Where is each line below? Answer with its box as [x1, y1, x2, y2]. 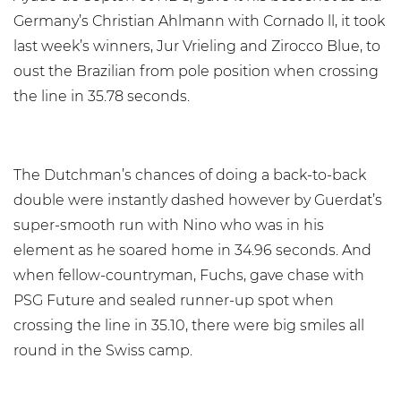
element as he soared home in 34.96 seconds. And [13, 242, 371, 259]
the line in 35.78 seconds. [13, 88, 190, 105]
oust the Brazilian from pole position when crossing [13, 63, 379, 80]
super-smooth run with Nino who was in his [13, 217, 324, 234]
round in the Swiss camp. [13, 342, 192, 359]
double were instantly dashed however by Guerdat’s [13, 192, 382, 209]
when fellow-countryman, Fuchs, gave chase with [13, 267, 364, 284]
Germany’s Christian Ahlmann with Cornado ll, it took [13, 13, 385, 30]
